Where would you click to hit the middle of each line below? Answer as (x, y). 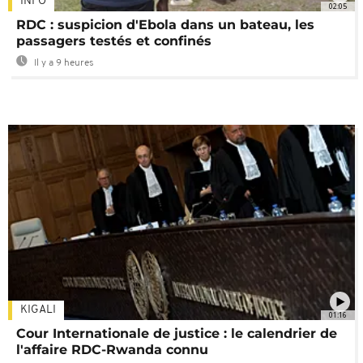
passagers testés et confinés (114, 41)
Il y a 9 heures (63, 64)
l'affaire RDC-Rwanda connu (112, 350)
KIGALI (38, 310)
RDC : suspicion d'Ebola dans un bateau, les (165, 25)
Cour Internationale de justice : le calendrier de (177, 334)
